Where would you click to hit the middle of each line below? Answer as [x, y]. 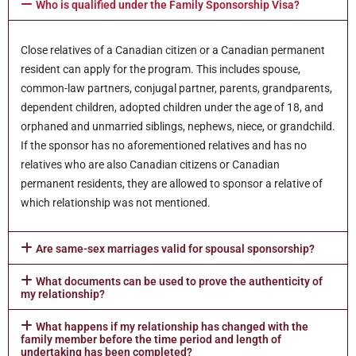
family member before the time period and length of [151, 340]
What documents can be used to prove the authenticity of [180, 282]
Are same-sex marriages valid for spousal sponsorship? [176, 249]
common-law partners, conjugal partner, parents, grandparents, [176, 88]
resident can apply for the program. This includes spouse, [161, 69]
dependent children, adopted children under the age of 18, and [172, 107]
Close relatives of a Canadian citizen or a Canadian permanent [173, 50]
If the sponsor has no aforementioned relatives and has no [164, 145]
